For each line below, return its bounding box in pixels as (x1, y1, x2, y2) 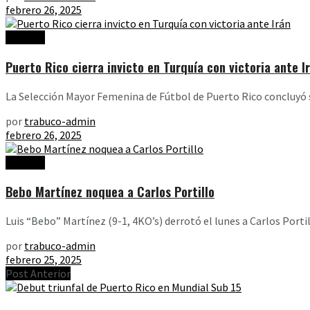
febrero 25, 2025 (6, 253, 82, 267)
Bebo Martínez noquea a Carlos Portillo (6, 182, 215, 201)
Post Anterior (6, 266, 71, 281)
